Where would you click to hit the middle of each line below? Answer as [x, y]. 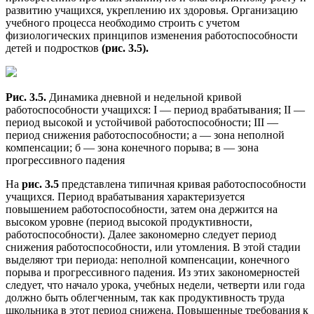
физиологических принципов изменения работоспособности [152, 35]
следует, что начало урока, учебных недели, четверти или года [155, 285]
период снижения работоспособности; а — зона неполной [145, 135]
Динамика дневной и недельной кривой [145, 97]
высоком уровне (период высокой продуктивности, [129, 221]
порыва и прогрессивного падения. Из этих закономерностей [153, 272]
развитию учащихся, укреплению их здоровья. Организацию [152, 10]
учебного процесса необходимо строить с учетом [123, 22]
